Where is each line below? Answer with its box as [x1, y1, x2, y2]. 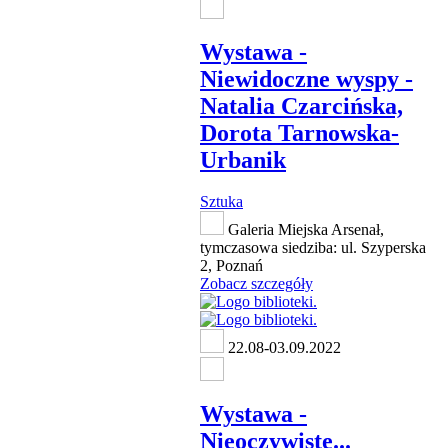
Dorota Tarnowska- [200, 119, 399, 146]
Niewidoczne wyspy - [200, 65, 413, 92]
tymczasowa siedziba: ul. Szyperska [200, 239, 426, 257]
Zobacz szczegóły [200, 275, 313, 293]
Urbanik [200, 146, 286, 173]
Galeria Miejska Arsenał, [224, 221, 384, 239]
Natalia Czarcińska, [200, 92, 403, 119]
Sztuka [200, 193, 243, 211]
